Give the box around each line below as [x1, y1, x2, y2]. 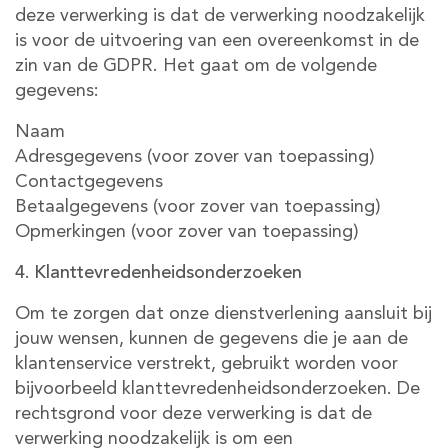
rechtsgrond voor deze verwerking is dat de [15, 405, 372, 423]
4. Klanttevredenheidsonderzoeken [15, 264, 302, 282]
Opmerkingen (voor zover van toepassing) [15, 223, 359, 241]
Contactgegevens [15, 173, 163, 191]
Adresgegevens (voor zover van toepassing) [15, 148, 375, 166]
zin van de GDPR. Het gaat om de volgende [15, 57, 377, 75]
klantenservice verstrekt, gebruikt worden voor [15, 355, 398, 373]
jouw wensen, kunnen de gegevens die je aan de [15, 330, 408, 348]
